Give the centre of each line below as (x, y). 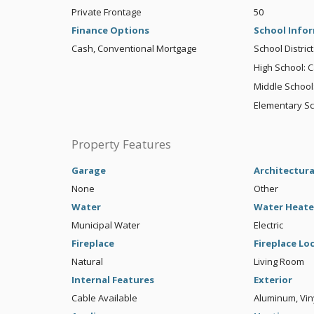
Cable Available (104, 298)
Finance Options (110, 30)
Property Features (121, 144)
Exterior (273, 280)
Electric (268, 225)
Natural (87, 262)
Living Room (279, 262)
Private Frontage (107, 12)
